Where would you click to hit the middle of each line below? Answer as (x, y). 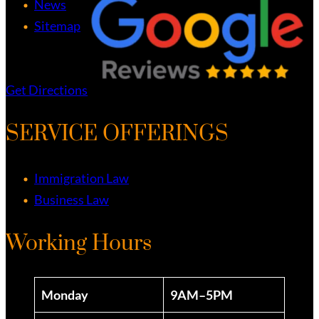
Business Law (72, 199)
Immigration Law (82, 178)
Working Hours (79, 243)
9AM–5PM (202, 294)
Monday (65, 294)
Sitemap (57, 26)
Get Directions (47, 89)
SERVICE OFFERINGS (117, 134)
